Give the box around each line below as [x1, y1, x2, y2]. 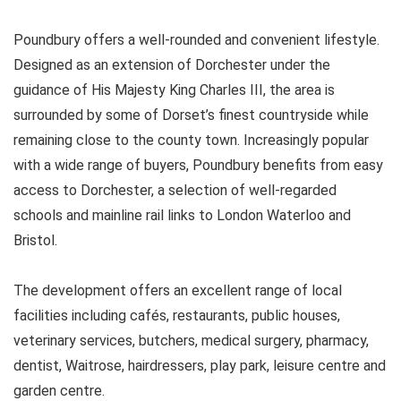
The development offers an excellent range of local [13, 281, 342, 299]
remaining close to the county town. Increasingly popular [13, 131, 369, 149]
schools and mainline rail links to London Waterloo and [13, 206, 351, 224]
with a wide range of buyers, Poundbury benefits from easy [13, 156, 383, 174]
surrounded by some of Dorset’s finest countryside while [13, 106, 369, 124]
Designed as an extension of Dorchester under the [13, 55, 330, 73]
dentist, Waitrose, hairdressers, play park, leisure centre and [13, 356, 386, 374]
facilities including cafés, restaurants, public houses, [13, 306, 340, 324]
